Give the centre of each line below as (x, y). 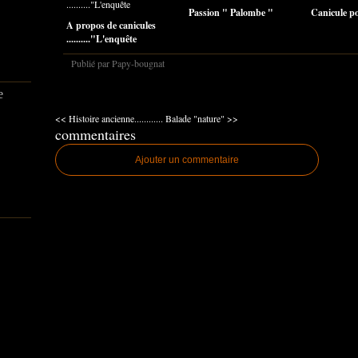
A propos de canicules (111, 25)
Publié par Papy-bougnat (118, 63)
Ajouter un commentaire (187, 160)
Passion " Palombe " (231, 12)
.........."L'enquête (101, 39)
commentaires (95, 134)
